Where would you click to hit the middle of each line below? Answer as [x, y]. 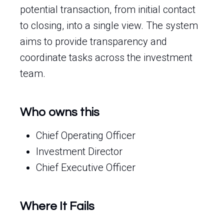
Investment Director [79, 151]
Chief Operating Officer [86, 135]
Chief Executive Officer [86, 167]
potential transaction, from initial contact [108, 9]
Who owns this [60, 112]
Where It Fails [57, 206]
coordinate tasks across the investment [106, 57]
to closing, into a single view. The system [109, 25]
